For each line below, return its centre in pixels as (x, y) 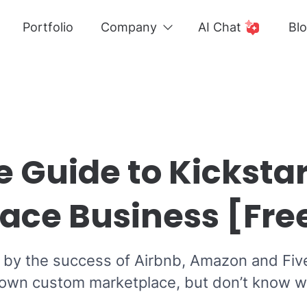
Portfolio (48, 27)
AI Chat (220, 27)
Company (129, 27)
